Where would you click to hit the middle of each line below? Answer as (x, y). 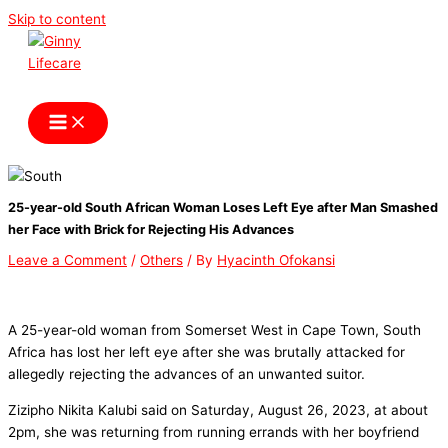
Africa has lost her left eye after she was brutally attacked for (206, 352)
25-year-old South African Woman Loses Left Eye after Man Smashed (223, 208)
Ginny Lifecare (108, 88)
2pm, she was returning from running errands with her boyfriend (213, 432)
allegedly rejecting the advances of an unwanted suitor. (186, 374)
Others (161, 260)
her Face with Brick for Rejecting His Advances (152, 230)
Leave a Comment (67, 260)
